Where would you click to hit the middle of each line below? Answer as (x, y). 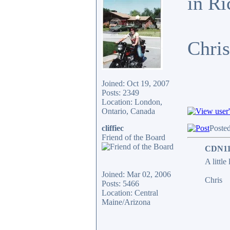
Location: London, (132, 102)
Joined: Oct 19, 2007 (136, 83)
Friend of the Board (133, 137)
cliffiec (113, 128)
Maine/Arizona (126, 202)
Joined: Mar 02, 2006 (136, 174)
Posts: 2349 (120, 93)
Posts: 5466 (120, 184)
